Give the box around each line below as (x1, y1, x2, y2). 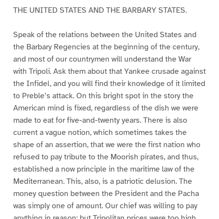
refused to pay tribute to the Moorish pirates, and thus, (13, 152, 198, 162)
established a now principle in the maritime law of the (13, 164, 195, 175)
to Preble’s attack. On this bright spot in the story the (13, 91, 194, 101)
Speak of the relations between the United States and (13, 30, 197, 40)
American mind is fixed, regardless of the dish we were (13, 103, 198, 113)
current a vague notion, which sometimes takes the (13, 128, 187, 138)
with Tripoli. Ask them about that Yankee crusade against (13, 66, 206, 77)
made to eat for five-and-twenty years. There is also (13, 115, 187, 126)
